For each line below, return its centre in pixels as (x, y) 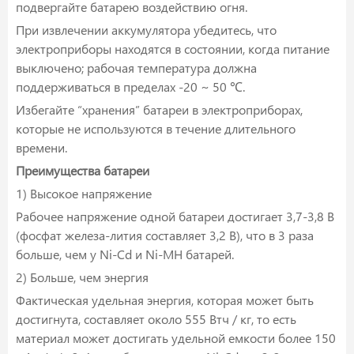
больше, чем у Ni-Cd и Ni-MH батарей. (125, 254)
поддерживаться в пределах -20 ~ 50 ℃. (130, 87)
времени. (41, 148)
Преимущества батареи (83, 171)
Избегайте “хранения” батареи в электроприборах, (159, 110)
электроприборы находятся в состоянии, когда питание (173, 49)
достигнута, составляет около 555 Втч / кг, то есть (156, 319)
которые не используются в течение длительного (156, 129)
